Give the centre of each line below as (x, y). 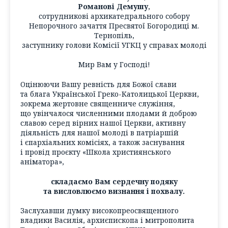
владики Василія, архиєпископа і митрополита (107, 220)
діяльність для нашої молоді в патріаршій (99, 133)
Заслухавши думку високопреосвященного (99, 211)
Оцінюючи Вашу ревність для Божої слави (98, 84)
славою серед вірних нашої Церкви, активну (103, 123)
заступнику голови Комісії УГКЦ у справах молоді (114, 45)
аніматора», (42, 162)
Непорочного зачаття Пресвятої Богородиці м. (114, 25)
